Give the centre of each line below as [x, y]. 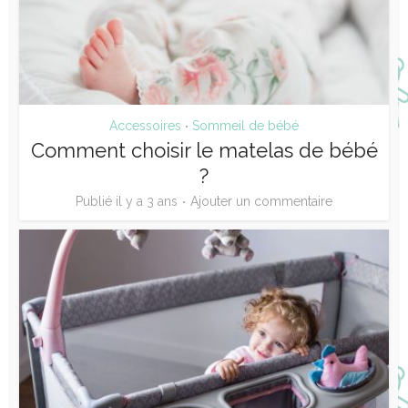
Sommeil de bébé [245, 125]
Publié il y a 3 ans [127, 201]
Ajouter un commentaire [261, 201]
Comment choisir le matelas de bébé [204, 150]
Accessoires [145, 125]
